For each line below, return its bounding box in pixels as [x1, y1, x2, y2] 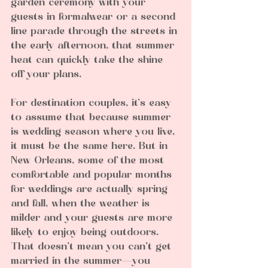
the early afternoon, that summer [11, 41, 178, 51]
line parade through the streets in [11, 27, 181, 37]
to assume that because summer [11, 113, 174, 123]
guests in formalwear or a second [11, 13, 179, 23]
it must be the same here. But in [11, 142, 171, 152]
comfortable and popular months [11, 170, 175, 181]
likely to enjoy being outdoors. [11, 228, 159, 238]
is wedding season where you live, [11, 127, 178, 138]
